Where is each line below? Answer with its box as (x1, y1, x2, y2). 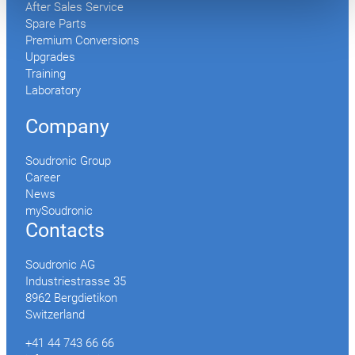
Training (25, 67, 66, 82)
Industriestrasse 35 (25, 274, 126, 289)
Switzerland (25, 307, 85, 323)
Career (25, 170, 60, 185)
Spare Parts (25, 17, 86, 32)
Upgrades (25, 50, 75, 65)
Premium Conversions (25, 33, 139, 48)
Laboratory (25, 83, 81, 98)
